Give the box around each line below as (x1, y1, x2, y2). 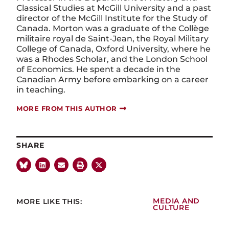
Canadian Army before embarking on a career (16, 74, 209, 84)
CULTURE (153, 203, 190, 212)
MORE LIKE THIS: (16, 196, 82, 206)
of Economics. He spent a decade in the (16, 64, 180, 74)
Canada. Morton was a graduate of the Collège (16, 23, 209, 33)
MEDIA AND (153, 196, 200, 205)
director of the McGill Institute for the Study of (16, 13, 208, 23)
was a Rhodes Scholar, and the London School (16, 54, 208, 64)
